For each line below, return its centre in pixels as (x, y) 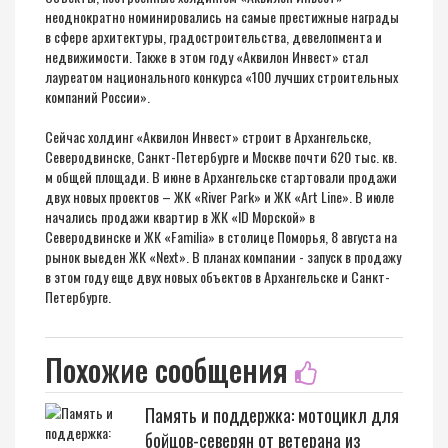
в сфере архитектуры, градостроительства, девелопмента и (213, 36)
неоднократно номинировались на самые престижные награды (222, 16)
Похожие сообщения (170, 369)
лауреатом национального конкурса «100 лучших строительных (221, 76)
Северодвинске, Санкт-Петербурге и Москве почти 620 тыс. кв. (221, 156)
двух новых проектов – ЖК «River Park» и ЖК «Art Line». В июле (219, 196)
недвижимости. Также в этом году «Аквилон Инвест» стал (206, 56)
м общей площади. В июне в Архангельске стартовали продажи (221, 176)
